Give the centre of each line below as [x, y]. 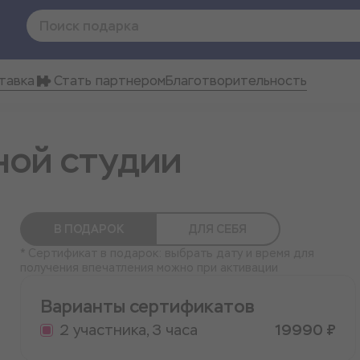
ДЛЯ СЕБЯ [217, 229]
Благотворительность [236, 81]
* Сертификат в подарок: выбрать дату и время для [167, 253]
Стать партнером [110, 81]
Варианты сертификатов [147, 307]
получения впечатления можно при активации [149, 268]
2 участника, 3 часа [128, 330]
